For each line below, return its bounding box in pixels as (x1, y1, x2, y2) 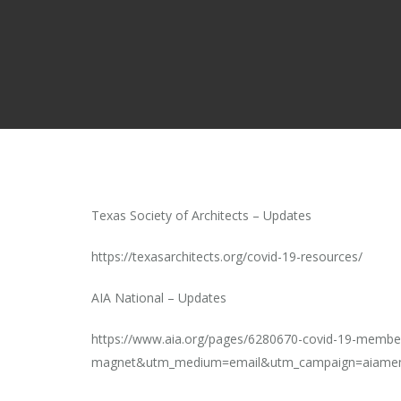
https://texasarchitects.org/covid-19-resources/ (91, 248, 363, 265)
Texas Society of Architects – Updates (91, 207, 311, 224)
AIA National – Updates (91, 289, 226, 306)
